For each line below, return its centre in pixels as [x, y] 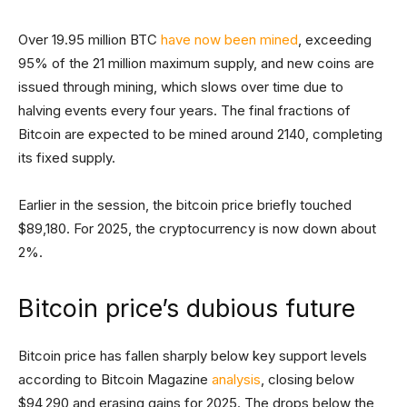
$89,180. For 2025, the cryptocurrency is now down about [197, 228]
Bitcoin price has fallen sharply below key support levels [193, 356]
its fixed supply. [67, 158]
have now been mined [229, 40]
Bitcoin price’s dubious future [190, 308]
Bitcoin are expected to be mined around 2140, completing [200, 134]
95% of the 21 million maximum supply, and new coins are [196, 63]
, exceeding [335, 40]
